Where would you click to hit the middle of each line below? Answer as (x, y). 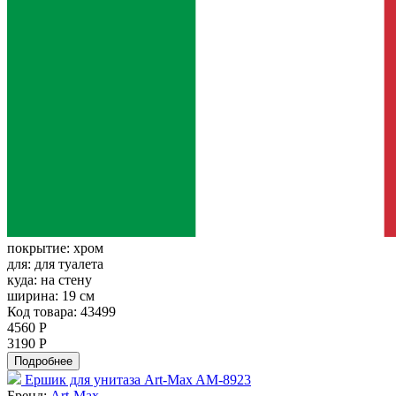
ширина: (34, 296)
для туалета (69, 264)
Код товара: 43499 (61, 312)
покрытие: (40, 248)
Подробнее (43, 362)
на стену (66, 280)
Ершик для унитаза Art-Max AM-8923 (138, 380)
